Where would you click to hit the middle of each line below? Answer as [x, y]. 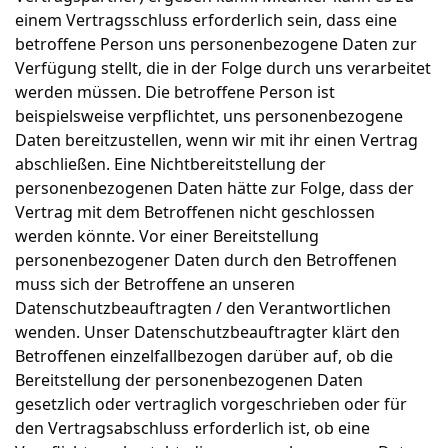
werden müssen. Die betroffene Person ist [175, 92]
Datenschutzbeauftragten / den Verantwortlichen [203, 308]
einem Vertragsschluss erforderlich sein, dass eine [206, 20]
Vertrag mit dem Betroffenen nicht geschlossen [195, 212]
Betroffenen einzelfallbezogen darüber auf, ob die [204, 356]
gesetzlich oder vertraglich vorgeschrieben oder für [211, 404]
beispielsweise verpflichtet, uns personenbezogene [209, 116]
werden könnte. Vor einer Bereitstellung [167, 236]
